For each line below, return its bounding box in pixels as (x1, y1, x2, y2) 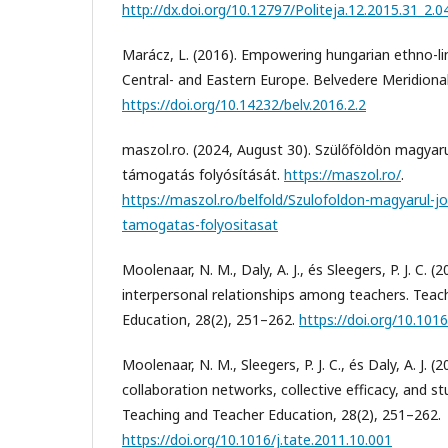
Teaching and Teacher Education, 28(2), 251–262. (122, 404, 441, 424)
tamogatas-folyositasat (122, 214, 278, 234)
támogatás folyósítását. (122, 164, 284, 184)
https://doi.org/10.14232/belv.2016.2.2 (122, 94, 366, 114)
